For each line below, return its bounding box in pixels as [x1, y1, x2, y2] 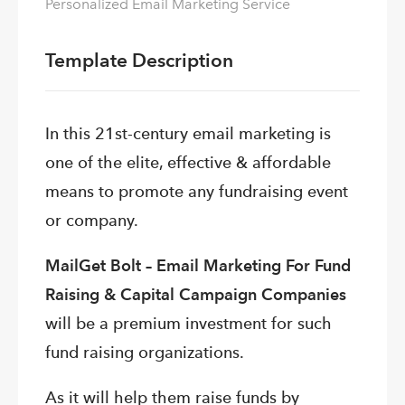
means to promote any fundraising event [45, 182, 348, 202]
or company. [45, 211, 138, 231]
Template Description [45, 49, 233, 72]
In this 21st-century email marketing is [45, 124, 331, 144]
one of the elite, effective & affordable [45, 153, 331, 173]
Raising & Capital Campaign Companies [45, 285, 346, 305]
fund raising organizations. [45, 343, 244, 363]
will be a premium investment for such [45, 314, 332, 334]
